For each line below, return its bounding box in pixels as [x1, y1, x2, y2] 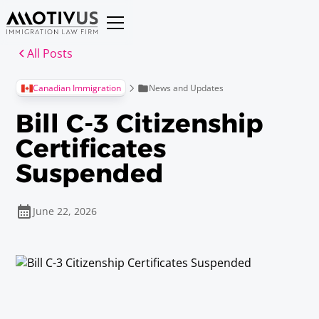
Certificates [16, 132, 167, 164]
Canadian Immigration [32, 82, 121, 94]
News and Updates [148, 82, 224, 94]
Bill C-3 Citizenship [16, 108, 264, 140]
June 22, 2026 [33, 204, 98, 218]
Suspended [16, 157, 164, 189]
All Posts [27, 45, 73, 61]
